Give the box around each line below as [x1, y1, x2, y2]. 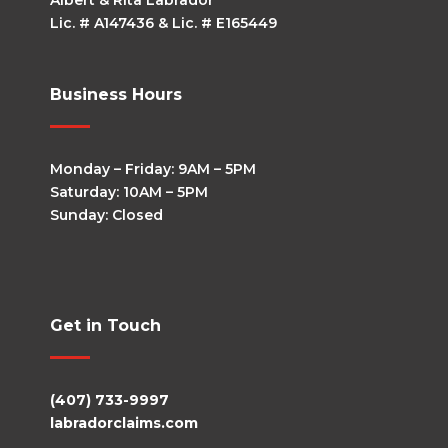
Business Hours [50, 85, 182, 105]
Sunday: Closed [50, 206, 163, 225]
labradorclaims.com [50, 414, 198, 433]
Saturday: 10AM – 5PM [50, 183, 208, 202]
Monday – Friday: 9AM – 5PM [50, 160, 256, 179]
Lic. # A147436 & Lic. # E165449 [50, 14, 277, 33]
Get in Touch [50, 316, 161, 336]
